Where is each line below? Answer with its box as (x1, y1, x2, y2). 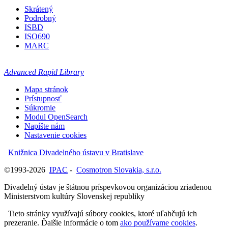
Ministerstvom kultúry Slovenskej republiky (4, 191, 145, 201)
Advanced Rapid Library (4, 67, 84, 76)
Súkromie (24, 103, 55, 112)
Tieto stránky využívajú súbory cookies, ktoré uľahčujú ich (4, 209, 197, 218)
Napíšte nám (24, 121, 65, 130)
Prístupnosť (24, 94, 62, 103)
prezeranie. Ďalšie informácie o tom (4, 218, 120, 227)
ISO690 (24, 32, 50, 41)
